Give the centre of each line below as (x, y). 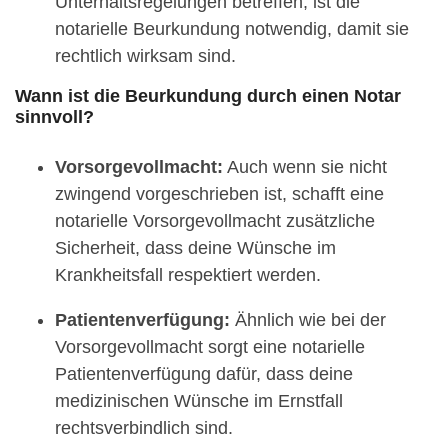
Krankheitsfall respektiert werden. (188, 274)
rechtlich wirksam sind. (145, 55)
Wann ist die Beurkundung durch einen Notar (208, 95)
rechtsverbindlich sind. (144, 427)
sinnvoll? (54, 116)
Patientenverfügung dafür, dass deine (204, 373)
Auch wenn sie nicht (305, 166)
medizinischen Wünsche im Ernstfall (199, 400)
